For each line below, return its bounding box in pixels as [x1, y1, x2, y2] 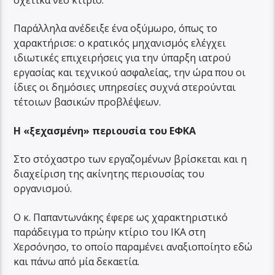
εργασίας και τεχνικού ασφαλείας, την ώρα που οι [14, 66, 246, 80]
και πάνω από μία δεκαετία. [14, 254, 140, 268]
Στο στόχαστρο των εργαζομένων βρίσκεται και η [14, 152, 247, 166]
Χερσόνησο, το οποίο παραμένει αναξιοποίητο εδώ [14, 239, 253, 254]
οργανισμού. [14, 182, 72, 196]
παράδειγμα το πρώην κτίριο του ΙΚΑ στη [14, 225, 206, 239]
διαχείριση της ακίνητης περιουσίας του [14, 167, 205, 181]
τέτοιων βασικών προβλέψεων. [14, 95, 161, 109]
